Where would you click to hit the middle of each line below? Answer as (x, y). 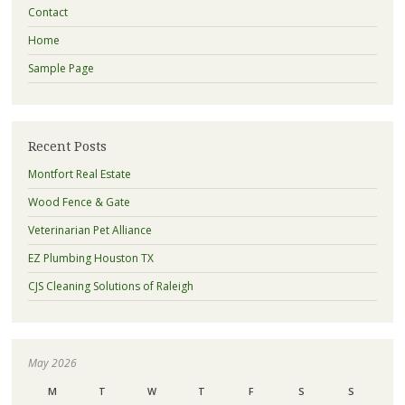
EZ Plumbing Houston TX (90, 259)
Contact (47, 13)
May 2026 (52, 363)
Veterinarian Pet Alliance (89, 231)
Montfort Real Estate (79, 174)
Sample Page (61, 69)
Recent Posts (67, 147)
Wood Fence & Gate (79, 202)
